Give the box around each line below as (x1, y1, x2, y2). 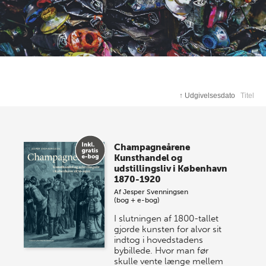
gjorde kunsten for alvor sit (114, 224, 222, 235)
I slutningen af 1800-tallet (114, 213, 219, 224)
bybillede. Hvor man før (114, 245, 209, 256)
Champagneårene (114, 142, 191, 153)
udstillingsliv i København (114, 163, 228, 175)
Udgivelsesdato (185, 91, 236, 100)
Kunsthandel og (114, 153, 183, 164)
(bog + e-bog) (114, 196, 160, 205)
